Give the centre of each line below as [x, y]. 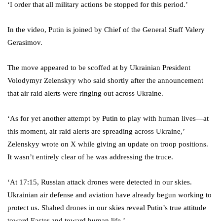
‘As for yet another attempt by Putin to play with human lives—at [108, 119]
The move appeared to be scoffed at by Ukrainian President [99, 68]
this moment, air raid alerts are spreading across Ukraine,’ [96, 131]
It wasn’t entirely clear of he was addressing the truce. [90, 157]
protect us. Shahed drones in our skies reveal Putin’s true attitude [107, 208]
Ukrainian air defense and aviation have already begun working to [110, 195]
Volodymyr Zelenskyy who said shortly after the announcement [105, 81]
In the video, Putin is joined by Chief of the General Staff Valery [106, 30]
